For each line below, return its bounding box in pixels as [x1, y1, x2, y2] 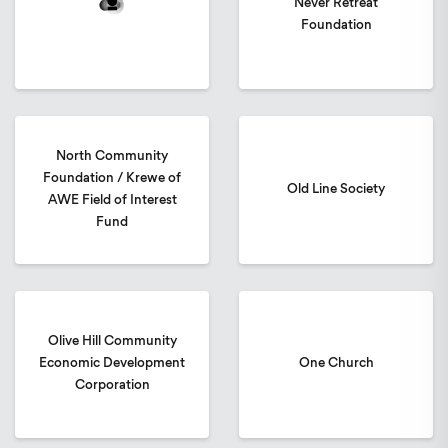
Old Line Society [287, 182, 385, 196]
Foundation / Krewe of [43, 171, 181, 185]
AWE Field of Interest [47, 193, 177, 207]
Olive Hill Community [47, 335, 177, 349]
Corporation [74, 379, 150, 393]
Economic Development [39, 357, 185, 371]
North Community [56, 149, 168, 163]
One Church [298, 357, 374, 371]
